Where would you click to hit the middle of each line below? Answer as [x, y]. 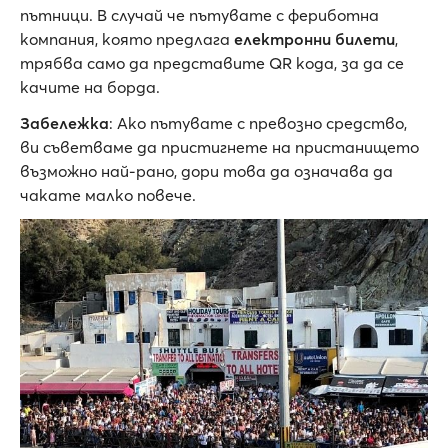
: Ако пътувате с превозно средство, [258, 123]
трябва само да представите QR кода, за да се [212, 63]
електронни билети [314, 39]
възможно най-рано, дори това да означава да [206, 171]
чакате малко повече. [108, 195]
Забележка [64, 123]
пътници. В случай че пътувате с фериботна [199, 15]
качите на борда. [90, 87]
